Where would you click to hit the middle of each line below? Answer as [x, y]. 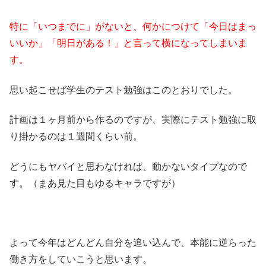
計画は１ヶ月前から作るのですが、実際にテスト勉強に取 [133, 120]
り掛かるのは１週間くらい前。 [76, 137]
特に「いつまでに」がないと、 [76, 27]
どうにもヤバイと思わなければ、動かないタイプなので [128, 166]
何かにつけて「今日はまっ [199, 27]
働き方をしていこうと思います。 [81, 259]
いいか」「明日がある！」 [66, 43]
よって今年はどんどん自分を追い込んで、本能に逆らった [133, 243]
